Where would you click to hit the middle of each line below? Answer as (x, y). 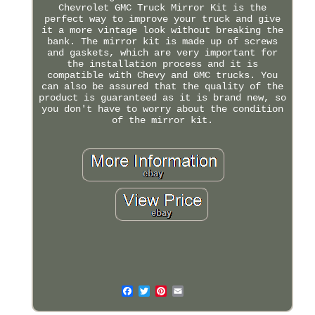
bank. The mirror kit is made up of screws (162, 41)
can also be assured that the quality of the (162, 86)
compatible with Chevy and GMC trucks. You (162, 75)
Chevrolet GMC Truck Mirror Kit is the (162, 7)
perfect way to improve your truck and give (162, 19)
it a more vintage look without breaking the (162, 30)
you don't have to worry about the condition (162, 109)
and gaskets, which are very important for (162, 52)
